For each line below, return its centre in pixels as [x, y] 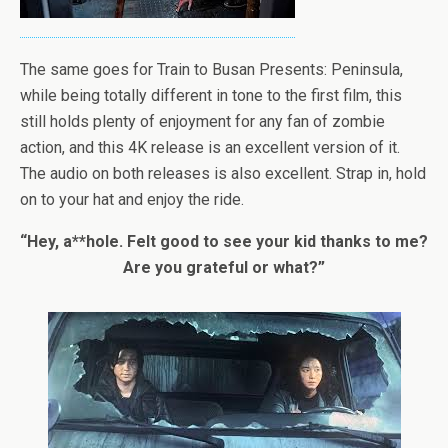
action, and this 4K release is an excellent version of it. [210, 147]
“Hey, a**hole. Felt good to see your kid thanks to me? [224, 241]
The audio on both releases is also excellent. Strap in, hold [223, 173]
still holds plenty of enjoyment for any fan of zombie [202, 121]
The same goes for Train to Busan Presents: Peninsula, [211, 69]
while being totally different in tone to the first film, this [211, 95]
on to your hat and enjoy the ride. [132, 199]
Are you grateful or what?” [224, 267]
